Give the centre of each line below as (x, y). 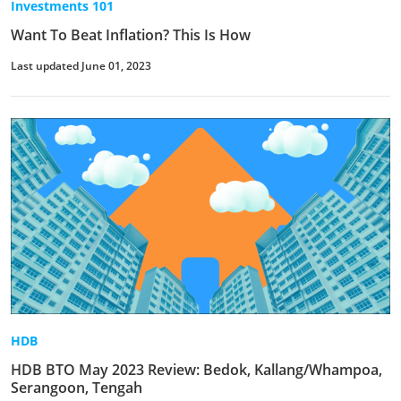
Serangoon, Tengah (77, 388)
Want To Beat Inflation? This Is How (131, 35)
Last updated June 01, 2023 (81, 66)
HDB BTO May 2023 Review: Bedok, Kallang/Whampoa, (196, 370)
